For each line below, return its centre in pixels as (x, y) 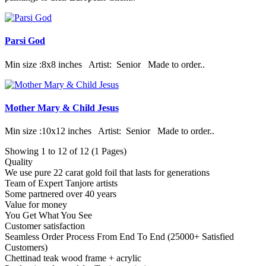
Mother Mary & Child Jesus (62, 107)
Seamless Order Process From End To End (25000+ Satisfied (119, 237)
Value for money (36, 205)
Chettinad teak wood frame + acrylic (73, 258)
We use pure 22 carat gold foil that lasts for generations (107, 173)
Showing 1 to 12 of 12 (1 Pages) (66, 151)
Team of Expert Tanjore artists (61, 183)
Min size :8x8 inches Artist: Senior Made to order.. (105, 64)
